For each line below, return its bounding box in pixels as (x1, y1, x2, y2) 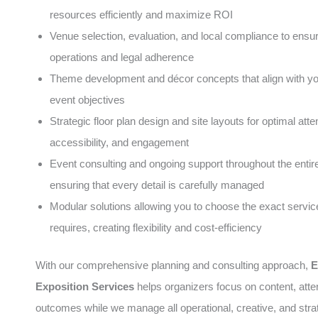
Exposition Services (35, 280, 134, 292)
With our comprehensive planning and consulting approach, (35, 258, 311, 271)
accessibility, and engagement (50, 136, 189, 148)
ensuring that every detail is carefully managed (50, 179, 264, 191)
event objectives (50, 94, 125, 106)
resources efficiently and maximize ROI (50, 9, 233, 21)
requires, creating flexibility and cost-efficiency (50, 221, 262, 234)
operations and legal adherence (50, 51, 194, 63)
